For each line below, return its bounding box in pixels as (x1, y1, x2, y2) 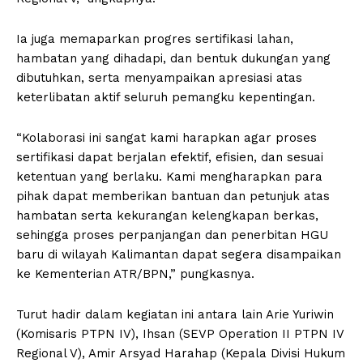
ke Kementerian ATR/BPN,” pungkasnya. (16, 267, 254, 282)
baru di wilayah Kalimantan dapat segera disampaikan (16, 247, 341, 263)
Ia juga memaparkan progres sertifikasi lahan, (16, 32, 293, 47)
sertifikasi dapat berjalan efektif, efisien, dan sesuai (16, 150, 323, 165)
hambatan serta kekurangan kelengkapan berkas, (16, 208, 318, 224)
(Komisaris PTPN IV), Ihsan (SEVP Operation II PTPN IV (16, 327, 344, 342)
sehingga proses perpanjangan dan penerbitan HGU (16, 228, 328, 243)
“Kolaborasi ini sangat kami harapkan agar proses (16, 130, 317, 146)
